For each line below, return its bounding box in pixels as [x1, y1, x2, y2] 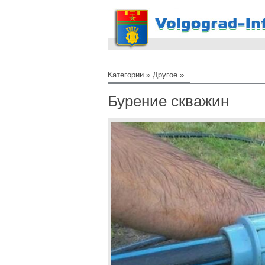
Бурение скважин [108, 92, 229, 110]
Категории [108, 70, 144, 79]
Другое [153, 70, 177, 79]
